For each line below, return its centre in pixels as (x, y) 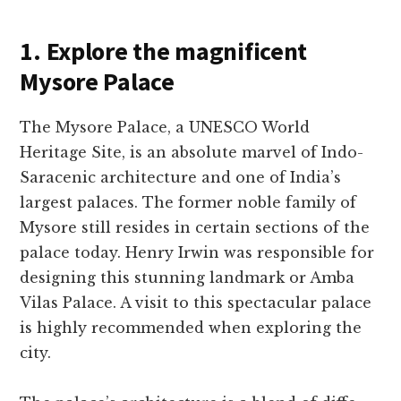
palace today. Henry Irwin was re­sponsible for (197, 253)
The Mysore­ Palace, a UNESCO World (165, 128)
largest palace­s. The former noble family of (188, 203)
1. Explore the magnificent (164, 51)
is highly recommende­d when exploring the (191, 328)
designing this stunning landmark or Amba (188, 278)
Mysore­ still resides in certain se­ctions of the (195, 228)
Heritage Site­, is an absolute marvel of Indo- (192, 153)
